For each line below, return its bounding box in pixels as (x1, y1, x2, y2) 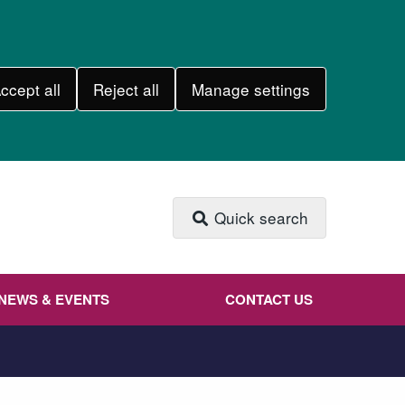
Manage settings (191, 78, 310, 100)
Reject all (92, 78, 159, 100)
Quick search (210, 206, 308, 229)
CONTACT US (224, 289, 313, 309)
